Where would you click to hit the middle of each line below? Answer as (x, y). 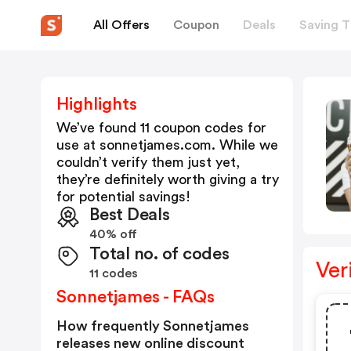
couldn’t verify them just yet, (148, 162)
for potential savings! (123, 197)
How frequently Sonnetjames (153, 326)
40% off (113, 234)
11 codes (114, 273)
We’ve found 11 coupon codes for (161, 128)
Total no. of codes (159, 254)
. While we (245, 145)
